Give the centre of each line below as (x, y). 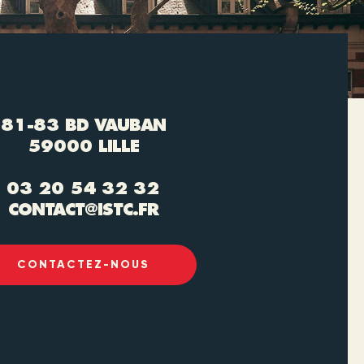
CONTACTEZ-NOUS (83, 265)
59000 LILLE (83, 146)
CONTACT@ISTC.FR (83, 210)
